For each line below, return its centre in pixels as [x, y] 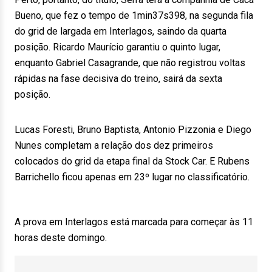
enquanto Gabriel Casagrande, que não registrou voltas [130, 63]
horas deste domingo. [61, 238]
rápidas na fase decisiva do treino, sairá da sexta [118, 79]
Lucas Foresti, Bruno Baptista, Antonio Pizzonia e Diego [133, 130]
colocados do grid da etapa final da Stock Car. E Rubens [132, 161]
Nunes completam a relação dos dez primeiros [114, 145]
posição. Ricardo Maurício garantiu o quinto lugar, [117, 47]
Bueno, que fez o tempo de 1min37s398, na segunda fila [134, 15]
